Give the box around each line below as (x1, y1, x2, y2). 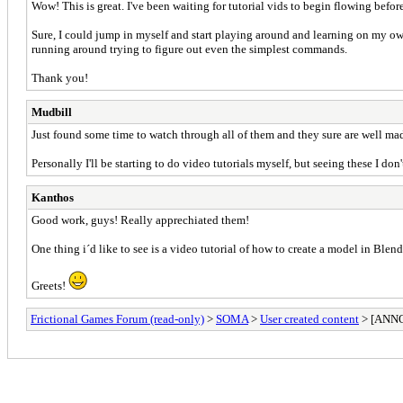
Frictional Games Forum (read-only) (31, 311, 204, 326)
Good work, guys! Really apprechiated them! (31, 212, 249, 227)
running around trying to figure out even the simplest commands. (31, 41, 347, 56)
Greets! (31, 278, 68, 292)
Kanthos (31, 190, 74, 204)
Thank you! (31, 70, 88, 85)
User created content (260, 311, 359, 326)
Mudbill (31, 104, 72, 119)
